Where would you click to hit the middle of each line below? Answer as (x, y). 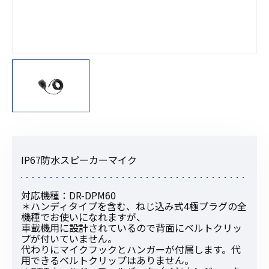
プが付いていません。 (69, 239)
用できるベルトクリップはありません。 (107, 260)
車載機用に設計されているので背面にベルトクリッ (131, 228)
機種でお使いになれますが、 (83, 217)
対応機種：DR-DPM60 (68, 195)
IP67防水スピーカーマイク (79, 160)
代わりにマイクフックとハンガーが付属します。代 (131, 249)
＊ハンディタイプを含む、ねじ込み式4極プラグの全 (134, 206)
